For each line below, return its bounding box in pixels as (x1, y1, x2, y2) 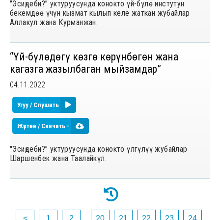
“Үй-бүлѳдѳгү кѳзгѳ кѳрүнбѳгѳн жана (10, 50, 178, 63)
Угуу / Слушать (17, 101, 60, 109)
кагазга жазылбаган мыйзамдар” (10, 62, 161, 75)
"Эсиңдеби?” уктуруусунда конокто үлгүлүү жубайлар (10, 144, 188, 154)
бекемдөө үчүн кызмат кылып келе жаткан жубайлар (10, 8, 190, 18)
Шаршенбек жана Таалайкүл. (10, 153, 107, 163)
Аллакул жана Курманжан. (10, 17, 98, 27)
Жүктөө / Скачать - (17, 122, 71, 130)
